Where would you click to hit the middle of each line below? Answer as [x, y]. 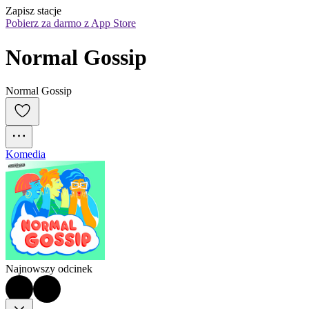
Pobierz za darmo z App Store [71, 23]
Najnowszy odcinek [49, 269]
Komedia [26, 154]
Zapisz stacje [33, 11]
